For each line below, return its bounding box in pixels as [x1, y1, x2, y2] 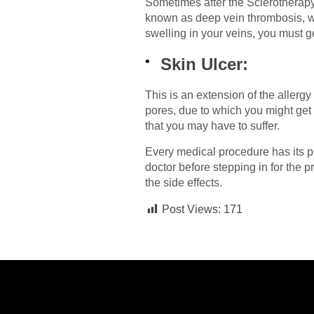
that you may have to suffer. [145, 120, 282, 132]
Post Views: [162, 203, 221, 216]
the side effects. [145, 177, 222, 189]
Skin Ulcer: [161, 55, 254, 74]
